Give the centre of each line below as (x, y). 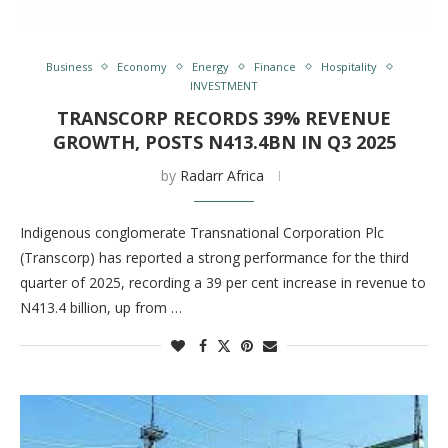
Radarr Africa (221, 175)
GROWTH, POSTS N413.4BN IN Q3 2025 (224, 142)
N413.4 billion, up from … (101, 307)
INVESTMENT (224, 85)
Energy (210, 66)
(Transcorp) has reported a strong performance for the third (214, 257)
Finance (275, 66)
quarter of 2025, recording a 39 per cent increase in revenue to (223, 282)
